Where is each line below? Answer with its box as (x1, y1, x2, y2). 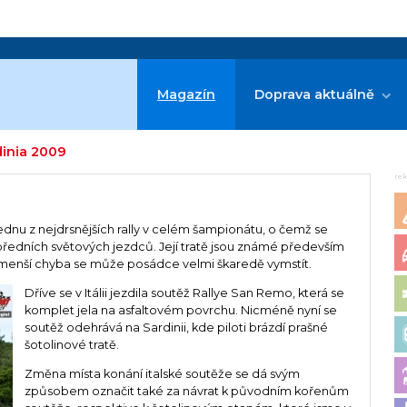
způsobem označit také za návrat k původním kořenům (24, 383, 349, 398)
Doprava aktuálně (254, 85, 375, 103)
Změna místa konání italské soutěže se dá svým (24, 366, 300, 381)
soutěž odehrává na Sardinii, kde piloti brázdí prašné (24, 320, 328, 334)
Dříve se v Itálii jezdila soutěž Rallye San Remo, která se (24, 285, 344, 300)
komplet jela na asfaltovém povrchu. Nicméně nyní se (24, 303, 337, 317)
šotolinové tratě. (24, 337, 119, 352)
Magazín (157, 85, 216, 103)
